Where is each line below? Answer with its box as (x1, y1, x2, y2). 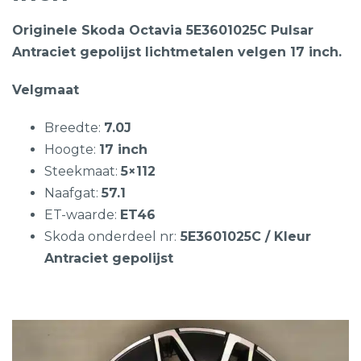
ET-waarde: (44, 207, 120, 222)
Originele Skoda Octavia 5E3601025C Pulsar (12, 23, 313, 38)
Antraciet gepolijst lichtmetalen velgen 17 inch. (12, 44, 342, 60)
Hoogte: (44, 142, 99, 157)
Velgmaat (12, 82, 79, 98)
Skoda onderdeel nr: (44, 229, 176, 244)
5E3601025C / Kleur (176, 229, 311, 244)
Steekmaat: (44, 164, 121, 179)
